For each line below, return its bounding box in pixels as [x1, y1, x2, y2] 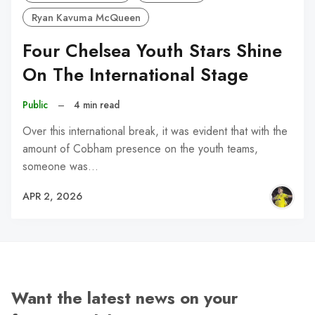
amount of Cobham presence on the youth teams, [22, 140, 258, 157]
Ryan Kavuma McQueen [31, 10, 141, 25]
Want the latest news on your [11, 286, 238, 311]
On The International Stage [22, 61, 248, 88]
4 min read [74, 98, 120, 112]
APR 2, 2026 [22, 189, 82, 204]
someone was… [22, 157, 98, 174]
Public [22, 98, 48, 112]
